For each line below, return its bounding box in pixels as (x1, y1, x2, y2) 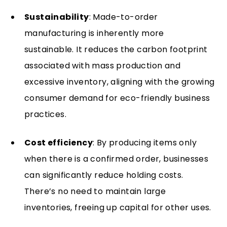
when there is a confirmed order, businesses (24, 153, 209, 165)
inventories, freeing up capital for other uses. (24, 202, 211, 213)
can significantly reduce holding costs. (24, 169, 183, 181)
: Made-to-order (89, 11, 158, 23)
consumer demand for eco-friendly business (24, 92, 210, 104)
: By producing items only (93, 137, 197, 148)
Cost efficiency (24, 137, 93, 148)
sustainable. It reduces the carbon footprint (24, 44, 208, 55)
